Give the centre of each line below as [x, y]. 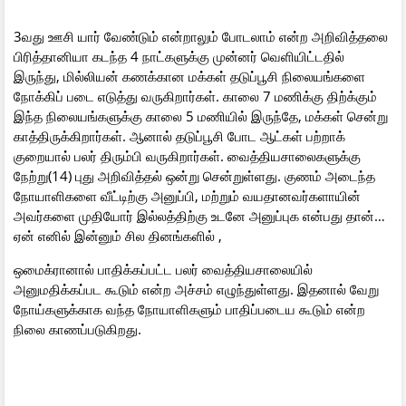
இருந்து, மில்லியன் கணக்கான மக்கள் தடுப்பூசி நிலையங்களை [189, 76]
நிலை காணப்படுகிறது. [77, 329]
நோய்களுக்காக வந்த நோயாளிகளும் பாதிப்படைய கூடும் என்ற [189, 309]
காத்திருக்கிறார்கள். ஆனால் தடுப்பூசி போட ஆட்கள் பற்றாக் [179, 135]
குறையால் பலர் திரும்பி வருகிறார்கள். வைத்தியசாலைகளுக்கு [187, 155]
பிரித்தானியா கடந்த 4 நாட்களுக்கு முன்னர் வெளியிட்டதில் [179, 56]
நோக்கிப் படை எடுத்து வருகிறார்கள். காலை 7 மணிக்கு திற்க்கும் [195, 96]
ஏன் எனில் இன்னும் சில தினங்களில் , [118, 235]
